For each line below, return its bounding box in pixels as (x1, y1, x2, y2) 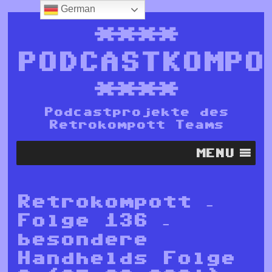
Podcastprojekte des (44, 106, 228, 117)
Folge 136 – (16, 212, 171, 229)
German (58, 4, 95, 15)
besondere (16, 231, 148, 248)
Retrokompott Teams (49, 118, 223, 130)
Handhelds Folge (16, 250, 236, 267)
